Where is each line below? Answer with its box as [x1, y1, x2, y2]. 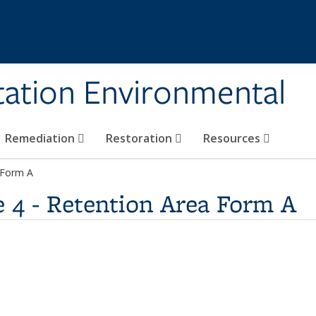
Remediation [5, 130, 78, 146]
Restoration [106, 130, 175, 146]
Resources [203, 130, 263, 146]
